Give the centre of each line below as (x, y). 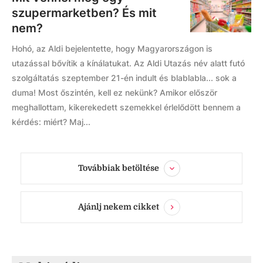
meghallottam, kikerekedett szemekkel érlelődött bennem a (126, 107)
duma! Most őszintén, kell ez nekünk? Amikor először (114, 92)
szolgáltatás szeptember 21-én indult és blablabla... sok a (124, 78)
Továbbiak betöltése (119, 168)
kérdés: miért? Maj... (51, 122)
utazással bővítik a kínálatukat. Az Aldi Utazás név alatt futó (128, 63)
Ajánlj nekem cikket (119, 206)
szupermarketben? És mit (84, 13)
